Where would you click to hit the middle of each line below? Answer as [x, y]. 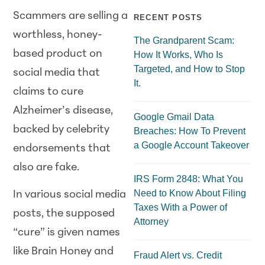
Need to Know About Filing [190, 193]
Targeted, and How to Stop [189, 69]
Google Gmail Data [174, 117]
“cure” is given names [67, 233]
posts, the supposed [64, 214]
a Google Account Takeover [191, 145]
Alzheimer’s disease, [63, 111]
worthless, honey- [58, 35]
